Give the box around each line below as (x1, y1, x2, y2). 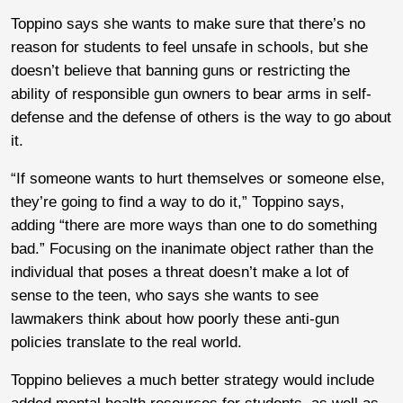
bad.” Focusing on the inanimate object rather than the (11, 240, 373, 258)
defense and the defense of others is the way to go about (11, 109, 391, 127)
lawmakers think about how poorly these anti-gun (11, 310, 339, 328)
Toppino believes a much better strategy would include (11, 372, 374, 390)
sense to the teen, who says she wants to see (11, 287, 318, 305)
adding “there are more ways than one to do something (11, 217, 377, 235)
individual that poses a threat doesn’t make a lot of (11, 264, 349, 282)
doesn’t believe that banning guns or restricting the (11, 62, 350, 80)
